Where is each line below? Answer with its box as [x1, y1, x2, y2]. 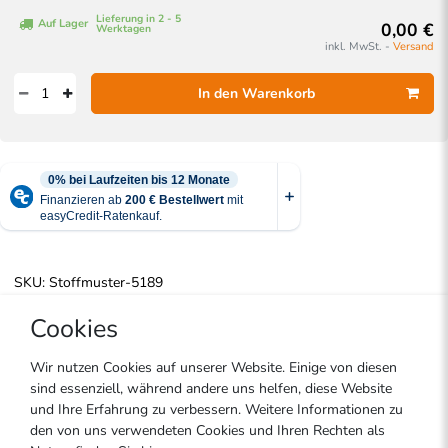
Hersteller [14, 414, 79, 434]
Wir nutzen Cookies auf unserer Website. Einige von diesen [30, 358, 397, 377]
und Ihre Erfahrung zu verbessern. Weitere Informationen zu [30, 400, 403, 419]
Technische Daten [275, 336, 393, 356]
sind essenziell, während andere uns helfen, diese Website [30, 379, 392, 398]
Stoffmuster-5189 [49, 273, 163, 293]
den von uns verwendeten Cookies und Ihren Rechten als [30, 421, 385, 440]
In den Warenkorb [197, 84, 315, 104]
